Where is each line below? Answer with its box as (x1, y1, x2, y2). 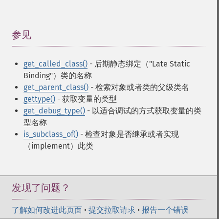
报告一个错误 (142, 205, 189, 215)
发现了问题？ (12, 182, 70, 194)
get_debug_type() (23, 106, 85, 115)
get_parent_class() (23, 83, 88, 92)
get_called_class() (23, 59, 88, 68)
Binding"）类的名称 (23, 71, 92, 80)
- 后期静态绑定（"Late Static (88, 59, 190, 68)
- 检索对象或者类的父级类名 (88, 83, 189, 92)
